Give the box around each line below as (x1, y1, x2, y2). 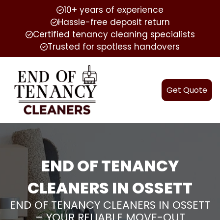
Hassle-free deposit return (57, 16, 170, 28)
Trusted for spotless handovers (48, 41, 180, 53)
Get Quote (166, 84, 207, 96)
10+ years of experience (64, 4, 164, 16)
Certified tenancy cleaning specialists (32, 28, 195, 40)
